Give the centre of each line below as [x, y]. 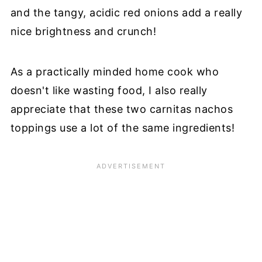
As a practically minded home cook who [115, 72]
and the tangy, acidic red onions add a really [126, 13]
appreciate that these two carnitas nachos [122, 109]
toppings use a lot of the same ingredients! [123, 128]
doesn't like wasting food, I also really [109, 91]
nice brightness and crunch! [83, 32]
